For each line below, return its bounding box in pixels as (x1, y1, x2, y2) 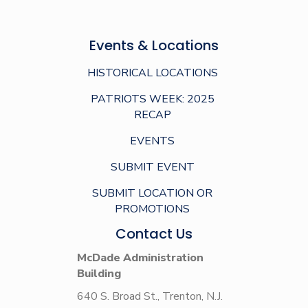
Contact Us (115, 223, 192, 243)
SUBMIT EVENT (110, 159, 195, 175)
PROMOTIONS (115, 201, 190, 217)
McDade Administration (77, 250, 203, 265)
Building (77, 265, 121, 281)
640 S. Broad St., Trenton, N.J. (77, 288, 223, 304)
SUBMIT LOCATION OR (92, 185, 212, 201)
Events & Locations (89, 35, 219, 55)
